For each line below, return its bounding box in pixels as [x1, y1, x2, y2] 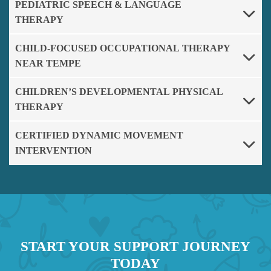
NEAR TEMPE [15, 57, 81, 68]
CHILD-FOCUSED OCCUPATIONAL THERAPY [15, 42, 230, 53]
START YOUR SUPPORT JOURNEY [21, 238, 250, 254]
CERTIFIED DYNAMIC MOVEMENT [15, 129, 183, 140]
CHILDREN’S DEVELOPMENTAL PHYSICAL [15, 86, 223, 97]
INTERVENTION [15, 145, 92, 155]
